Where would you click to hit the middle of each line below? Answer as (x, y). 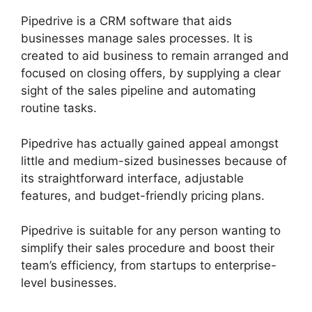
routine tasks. (59, 108)
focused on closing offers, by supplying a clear (151, 73)
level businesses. (69, 283)
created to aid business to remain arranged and (155, 56)
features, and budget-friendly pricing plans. (143, 195)
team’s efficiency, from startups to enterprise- (149, 266)
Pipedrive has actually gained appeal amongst (150, 143)
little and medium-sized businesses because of (154, 161)
